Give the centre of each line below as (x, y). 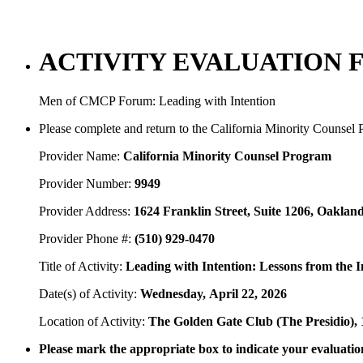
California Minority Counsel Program (227, 156)
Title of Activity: (82, 267)
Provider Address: (86, 211)
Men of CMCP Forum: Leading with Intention (157, 101)
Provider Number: (85, 184)
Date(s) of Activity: (90, 294)
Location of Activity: (94, 322)
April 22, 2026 (248, 294)
